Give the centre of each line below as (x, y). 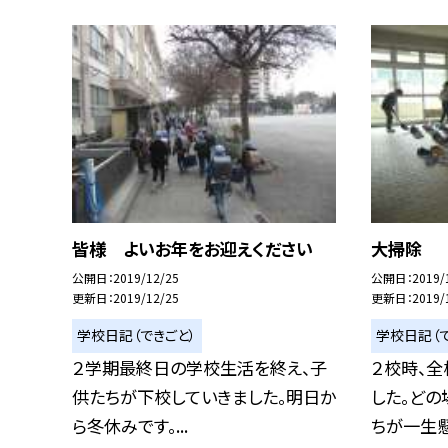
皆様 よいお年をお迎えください (192, 248)
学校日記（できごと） (137, 335)
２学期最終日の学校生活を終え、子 (199, 367)
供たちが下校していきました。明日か (204, 396)
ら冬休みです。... (130, 425)
